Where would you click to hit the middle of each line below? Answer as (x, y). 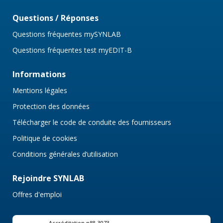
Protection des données (51, 107)
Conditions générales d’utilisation (65, 154)
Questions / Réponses (56, 18)
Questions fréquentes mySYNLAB (67, 34)
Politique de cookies (45, 138)
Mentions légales (40, 91)
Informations (39, 74)
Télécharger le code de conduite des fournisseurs (92, 122)
